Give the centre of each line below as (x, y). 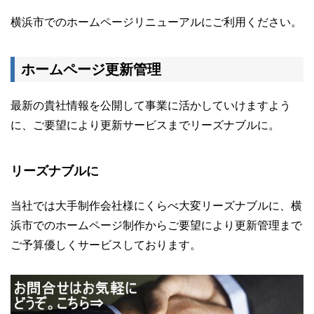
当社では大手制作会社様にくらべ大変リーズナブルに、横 (156, 205)
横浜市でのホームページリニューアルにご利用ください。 (156, 22)
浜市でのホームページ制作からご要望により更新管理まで (156, 225)
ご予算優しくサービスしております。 (106, 245)
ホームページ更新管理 (91, 69)
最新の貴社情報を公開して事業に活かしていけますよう (151, 105)
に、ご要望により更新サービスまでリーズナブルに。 (145, 125)
